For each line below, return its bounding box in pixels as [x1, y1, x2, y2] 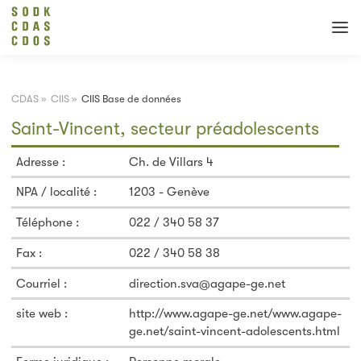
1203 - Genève [129, 185, 210, 200]
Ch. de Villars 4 [129, 154, 214, 169]
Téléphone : [16, 215, 80, 230]
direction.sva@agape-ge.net [129, 276, 286, 291]
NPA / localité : [16, 185, 98, 200]
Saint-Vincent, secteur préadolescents [10, 118, 319, 139]
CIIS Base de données [81, 92, 182, 105]
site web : [16, 306, 68, 322]
